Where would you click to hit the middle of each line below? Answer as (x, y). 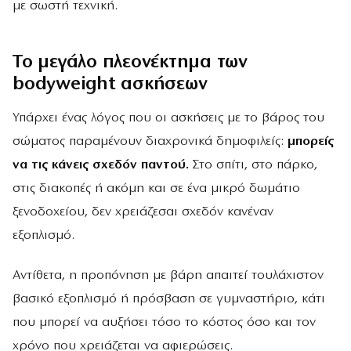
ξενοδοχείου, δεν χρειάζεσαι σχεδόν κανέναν (143, 212)
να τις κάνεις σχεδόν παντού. (101, 165)
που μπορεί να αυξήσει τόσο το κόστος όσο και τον (164, 322)
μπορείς (311, 141)
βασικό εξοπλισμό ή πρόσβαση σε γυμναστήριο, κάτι (169, 299)
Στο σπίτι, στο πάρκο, (253, 165)
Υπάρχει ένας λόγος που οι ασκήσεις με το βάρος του (168, 118)
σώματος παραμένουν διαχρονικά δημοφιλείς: (150, 141)
